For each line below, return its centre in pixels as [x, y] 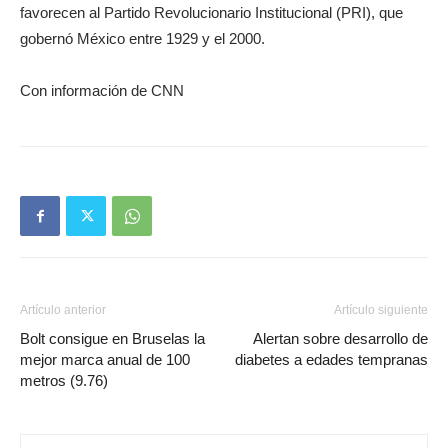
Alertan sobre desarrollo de [340, 338]
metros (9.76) [64, 380]
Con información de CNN [102, 90]
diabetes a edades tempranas [331, 359]
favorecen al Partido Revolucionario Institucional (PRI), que [211, 12]
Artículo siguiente [381, 310]
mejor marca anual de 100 [105, 359]
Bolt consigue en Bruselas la [112, 338]
